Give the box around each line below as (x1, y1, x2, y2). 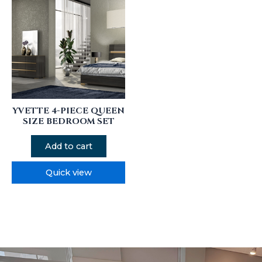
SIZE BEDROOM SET (22, 115, 115, 127)
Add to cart (44, 141, 92, 152)
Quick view (45, 167, 92, 178)
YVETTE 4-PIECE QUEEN (12, 105, 125, 116)
